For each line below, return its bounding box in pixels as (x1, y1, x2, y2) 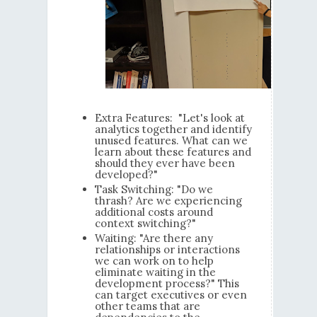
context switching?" (94, 217, 196, 231)
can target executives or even (94, 288, 247, 302)
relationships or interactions (94, 243, 240, 257)
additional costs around (94, 205, 213, 219)
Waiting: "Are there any (94, 231, 213, 246)
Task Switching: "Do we (94, 183, 213, 197)
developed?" (94, 168, 158, 182)
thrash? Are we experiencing (94, 194, 242, 208)
